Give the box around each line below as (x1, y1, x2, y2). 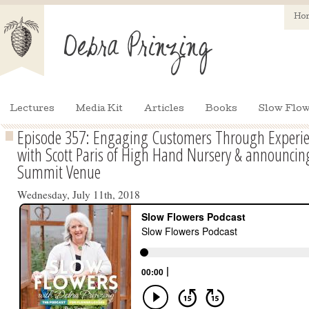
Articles (144, 105, 184, 114)
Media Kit (76, 105, 123, 114)
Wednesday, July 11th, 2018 (17, 188, 140, 201)
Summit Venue (17, 159, 101, 184)
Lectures (10, 105, 54, 114)
